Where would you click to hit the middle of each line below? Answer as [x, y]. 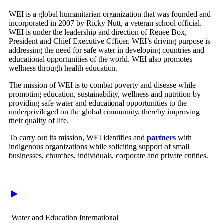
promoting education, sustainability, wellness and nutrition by [105, 94]
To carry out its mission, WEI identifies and [78, 137]
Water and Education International [65, 217]
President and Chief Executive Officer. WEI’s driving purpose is [110, 41]
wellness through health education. [63, 68]
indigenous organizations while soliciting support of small [99, 146]
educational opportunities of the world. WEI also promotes [101, 59]
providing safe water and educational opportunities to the [98, 103]
